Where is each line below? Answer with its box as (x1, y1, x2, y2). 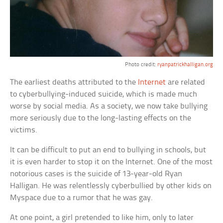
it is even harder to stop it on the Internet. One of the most (10, 158, 213, 167)
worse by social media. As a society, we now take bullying (10, 102, 208, 111)
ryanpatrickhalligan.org (157, 62, 213, 68)
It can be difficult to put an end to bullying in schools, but (10, 146, 207, 155)
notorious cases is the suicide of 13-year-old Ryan (10, 170, 183, 179)
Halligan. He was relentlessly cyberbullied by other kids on (10, 182, 212, 191)
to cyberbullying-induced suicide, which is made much (10, 90, 198, 99)
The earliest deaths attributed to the (10, 78, 138, 87)
